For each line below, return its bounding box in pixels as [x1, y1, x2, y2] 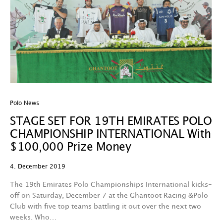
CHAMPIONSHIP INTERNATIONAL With [10, 129, 211, 140]
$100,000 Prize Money [10, 142, 131, 153]
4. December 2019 [10, 164, 65, 169]
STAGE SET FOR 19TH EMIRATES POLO [10, 116, 212, 127]
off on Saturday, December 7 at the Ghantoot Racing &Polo [10, 192, 208, 199]
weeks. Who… [10, 214, 56, 221]
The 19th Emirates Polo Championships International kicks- [10, 181, 212, 188]
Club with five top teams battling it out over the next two [10, 203, 201, 210]
